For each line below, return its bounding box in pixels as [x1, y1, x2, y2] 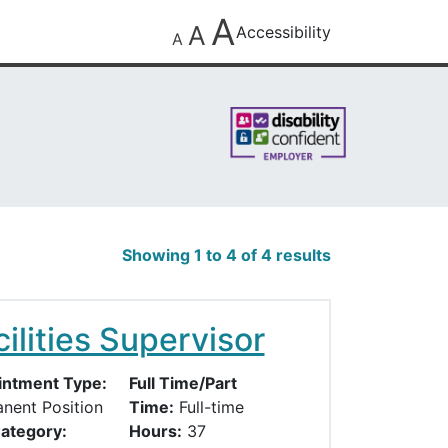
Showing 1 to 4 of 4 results [122, 245, 331, 266]
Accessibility [235, 21, 331, 42]
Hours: [128, 421, 182, 442]
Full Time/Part [128, 373, 237, 394]
